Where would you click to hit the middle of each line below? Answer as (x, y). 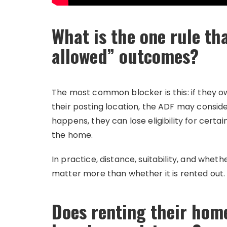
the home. (72, 135)
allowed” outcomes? (125, 55)
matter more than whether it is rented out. (139, 173)
